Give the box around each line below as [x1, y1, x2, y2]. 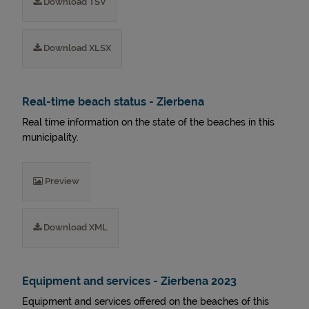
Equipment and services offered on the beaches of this [22, 296, 269, 307]
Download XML [41, 222, 108, 232]
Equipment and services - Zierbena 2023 [22, 275, 237, 288]
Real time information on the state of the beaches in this [22, 117, 275, 128]
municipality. [22, 132, 79, 143]
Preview [43, 176, 79, 186]
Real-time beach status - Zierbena [22, 95, 204, 108]
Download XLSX [41, 43, 111, 53]
